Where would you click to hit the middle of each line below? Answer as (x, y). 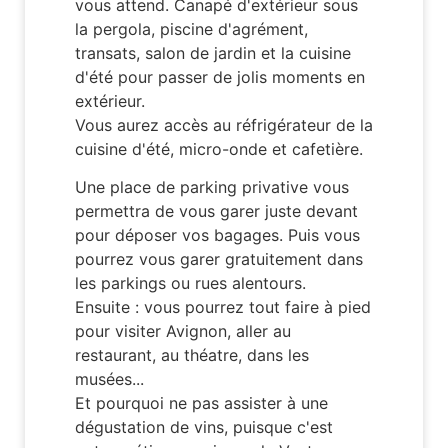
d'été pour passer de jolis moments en (220, 76)
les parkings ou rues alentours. (190, 283)
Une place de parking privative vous (212, 187)
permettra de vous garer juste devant (216, 211)
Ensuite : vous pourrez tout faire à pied (223, 307)
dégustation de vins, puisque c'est (204, 427)
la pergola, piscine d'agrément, (191, 28)
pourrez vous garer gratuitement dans (219, 259)
